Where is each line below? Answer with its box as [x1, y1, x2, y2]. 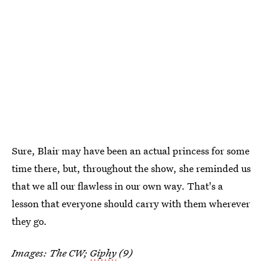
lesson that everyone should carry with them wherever [12, 196, 250, 210]
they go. [12, 214, 47, 228]
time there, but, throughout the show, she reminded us [12, 161, 251, 175]
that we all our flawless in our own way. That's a [12, 178, 223, 193]
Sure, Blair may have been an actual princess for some [12, 143, 249, 157]
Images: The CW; [12, 245, 90, 259]
